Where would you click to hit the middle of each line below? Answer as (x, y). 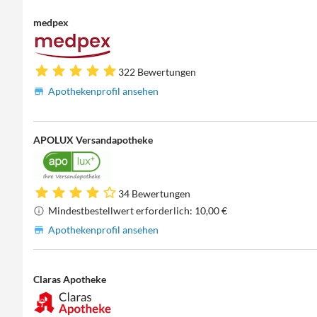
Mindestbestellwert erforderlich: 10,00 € (138, 211)
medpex (51, 22)
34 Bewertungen (155, 194)
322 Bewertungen (157, 72)
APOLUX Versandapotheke (93, 140)
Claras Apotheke (70, 279)
